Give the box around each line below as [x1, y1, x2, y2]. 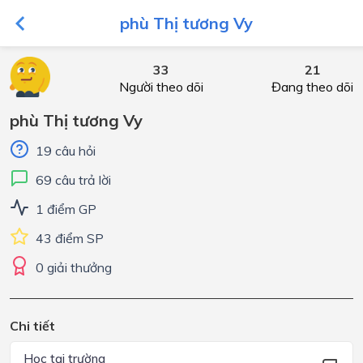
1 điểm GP [36, 201, 96, 217]
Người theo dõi [118, 79, 203, 95]
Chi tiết [10, 317, 55, 334]
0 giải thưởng [36, 259, 112, 275]
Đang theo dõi [271, 79, 353, 95]
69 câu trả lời [36, 172, 111, 188]
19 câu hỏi [36, 143, 96, 159]
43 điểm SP [36, 230, 104, 246]
